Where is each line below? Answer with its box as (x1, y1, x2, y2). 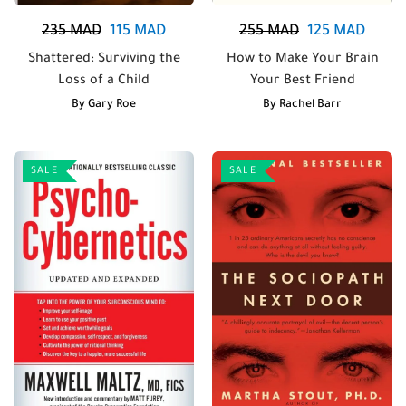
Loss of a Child (58, 73, 150, 89)
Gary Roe (88, 98, 136, 111)
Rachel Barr (279, 98, 342, 111)
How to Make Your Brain (226, 52, 379, 67)
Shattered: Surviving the (27, 52, 180, 67)
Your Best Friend (249, 73, 355, 89)
